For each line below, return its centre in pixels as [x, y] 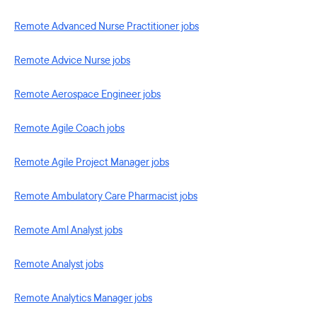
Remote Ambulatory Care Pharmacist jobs [106, 196]
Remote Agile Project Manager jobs [92, 162]
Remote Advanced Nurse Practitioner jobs [106, 27]
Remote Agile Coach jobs [69, 128]
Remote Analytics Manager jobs [83, 298]
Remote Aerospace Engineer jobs [87, 94]
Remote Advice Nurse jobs [72, 60]
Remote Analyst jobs [59, 264]
